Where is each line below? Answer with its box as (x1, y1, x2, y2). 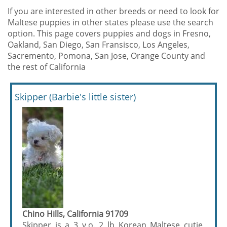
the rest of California (8, 61, 86, 72)
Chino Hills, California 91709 (22, 208, 128, 219)
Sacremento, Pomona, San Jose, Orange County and (8, 50, 205, 61)
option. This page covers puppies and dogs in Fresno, (8, 28, 211, 39)
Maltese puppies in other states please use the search (8, 17, 213, 28)
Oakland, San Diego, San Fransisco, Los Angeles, (8, 39, 190, 50)
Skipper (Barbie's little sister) (15, 91, 136, 103)
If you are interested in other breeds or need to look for (8, 6, 219, 17)
